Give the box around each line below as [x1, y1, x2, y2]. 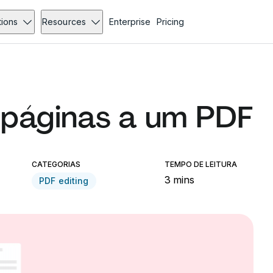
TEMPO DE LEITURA [165, 160, 238, 169]
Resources [42, 16, 86, 27]
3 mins [165, 174, 195, 186]
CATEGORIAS [32, 160, 81, 169]
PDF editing [39, 175, 89, 186]
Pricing [156, 16, 184, 27]
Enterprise [108, 16, 151, 27]
